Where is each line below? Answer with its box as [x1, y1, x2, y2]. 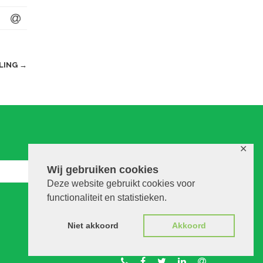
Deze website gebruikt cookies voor [47, 178, 195, 188]
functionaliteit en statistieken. [47, 192, 167, 203]
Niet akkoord [67, 221, 119, 231]
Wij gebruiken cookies [47, 163, 159, 176]
